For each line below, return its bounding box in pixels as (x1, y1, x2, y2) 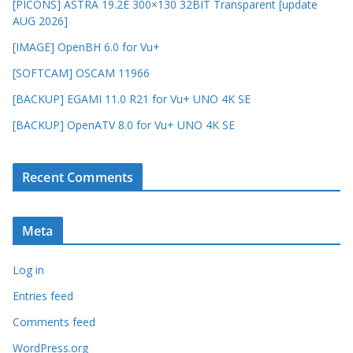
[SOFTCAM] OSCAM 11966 (13, 65, 150, 80)
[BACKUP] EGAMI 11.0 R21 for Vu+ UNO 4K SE (13, 91, 251, 106)
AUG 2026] (13, 13, 68, 28)
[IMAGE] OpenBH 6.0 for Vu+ (13, 39, 160, 54)
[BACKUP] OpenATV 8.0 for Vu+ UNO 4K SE (13, 117, 235, 132)
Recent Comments (22, 168, 134, 186)
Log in (13, 262, 44, 277)
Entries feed (13, 288, 73, 303)
